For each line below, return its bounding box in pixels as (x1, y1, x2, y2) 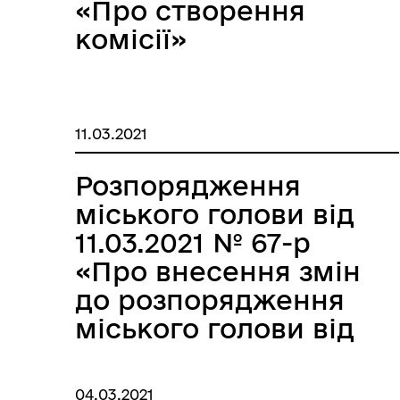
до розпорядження (75, 285, 345, 314)
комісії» (75, 24, 187, 54)
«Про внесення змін (75, 256, 361, 286)
